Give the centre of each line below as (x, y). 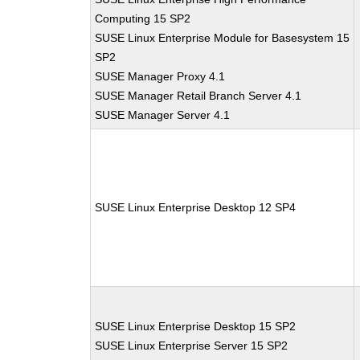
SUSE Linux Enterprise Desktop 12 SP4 (196, 207)
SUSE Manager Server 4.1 (163, 115)
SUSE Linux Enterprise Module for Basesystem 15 (223, 38)
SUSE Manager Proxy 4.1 (160, 76)
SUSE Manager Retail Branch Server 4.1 (198, 96)
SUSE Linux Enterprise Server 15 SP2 (192, 346)
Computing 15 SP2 (143, 18)
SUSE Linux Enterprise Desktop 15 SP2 (196, 326)
